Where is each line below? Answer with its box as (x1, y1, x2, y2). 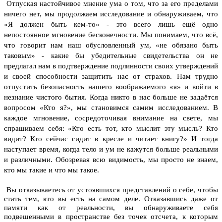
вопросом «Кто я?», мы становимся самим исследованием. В (4, 103, 218, 111)
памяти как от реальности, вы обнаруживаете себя (4, 203, 218, 212)
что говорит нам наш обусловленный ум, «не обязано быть (4, 41, 218, 49)
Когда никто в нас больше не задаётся (90, 93, 219, 101)
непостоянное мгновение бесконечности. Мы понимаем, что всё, (4, 30, 218, 39)
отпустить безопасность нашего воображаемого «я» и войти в (4, 82, 218, 91)
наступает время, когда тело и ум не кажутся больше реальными (4, 145, 218, 153)
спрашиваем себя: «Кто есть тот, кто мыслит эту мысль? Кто (4, 124, 218, 132)
